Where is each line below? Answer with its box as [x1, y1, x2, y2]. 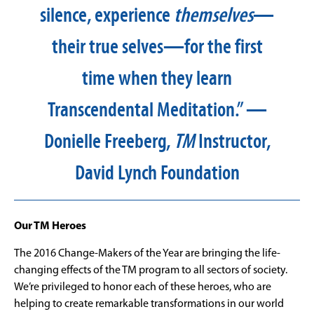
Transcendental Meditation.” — [47, 99, 267, 121]
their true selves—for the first [51, 36, 263, 57]
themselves [174, 4, 253, 26]
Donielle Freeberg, [43, 130, 174, 152]
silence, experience [40, 4, 174, 26]
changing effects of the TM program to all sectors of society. [14, 264, 287, 276]
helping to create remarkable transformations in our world [14, 298, 284, 310]
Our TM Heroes [14, 220, 86, 232]
